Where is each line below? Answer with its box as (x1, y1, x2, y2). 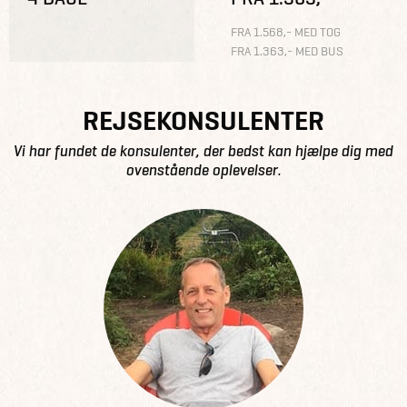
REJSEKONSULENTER (83, 103, 324, 139)
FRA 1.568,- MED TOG (231, 24, 341, 41)
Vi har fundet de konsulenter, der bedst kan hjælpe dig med (14, 140, 393, 161)
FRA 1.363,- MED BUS (231, 42, 343, 59)
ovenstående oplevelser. (125, 159, 282, 180)
